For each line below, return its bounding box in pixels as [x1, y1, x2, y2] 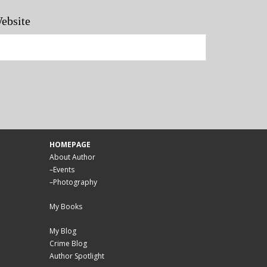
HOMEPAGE [49, 139, 91, 150]
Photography [53, 177, 98, 188]
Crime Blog [49, 238, 88, 249]
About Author [49, 152, 96, 163]
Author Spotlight [49, 251, 105, 262]
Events [53, 164, 75, 175]
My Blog [49, 226, 77, 237]
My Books [49, 201, 83, 212]
